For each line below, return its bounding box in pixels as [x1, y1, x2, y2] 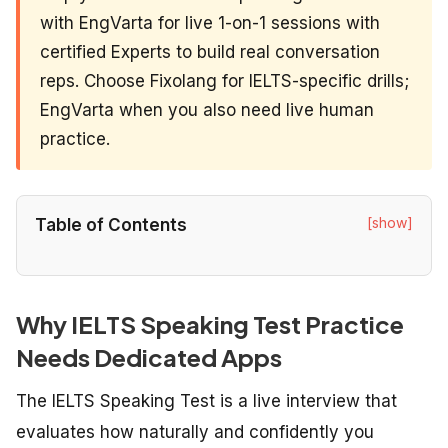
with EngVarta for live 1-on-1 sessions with [40, 12, 380, 33]
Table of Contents [35, 215, 187, 236]
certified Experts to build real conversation [40, 41, 380, 62]
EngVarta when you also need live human [40, 99, 374, 120]
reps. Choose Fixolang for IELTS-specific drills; [40, 70, 409, 91]
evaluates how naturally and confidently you [16, 422, 374, 443]
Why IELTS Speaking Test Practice [16, 309, 404, 340]
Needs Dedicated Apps [16, 342, 282, 373]
